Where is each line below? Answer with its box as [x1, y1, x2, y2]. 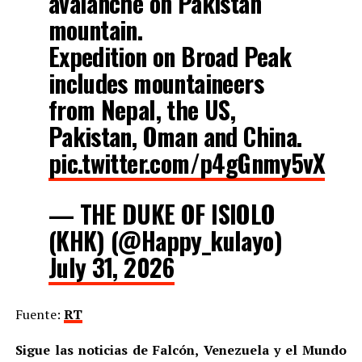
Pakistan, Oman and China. [48, 118, 302, 155]
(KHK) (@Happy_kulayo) [48, 222, 282, 259]
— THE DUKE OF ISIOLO [48, 196, 276, 233]
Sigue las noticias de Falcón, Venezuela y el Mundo [15, 341, 347, 360]
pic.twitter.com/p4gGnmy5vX [48, 145, 325, 182]
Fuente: [15, 305, 64, 324]
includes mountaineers [48, 65, 263, 102]
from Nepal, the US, [48, 91, 236, 128]
